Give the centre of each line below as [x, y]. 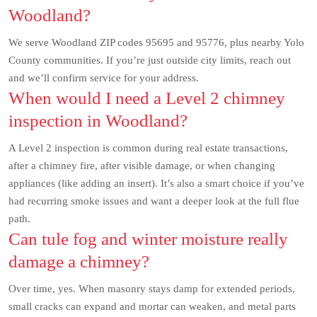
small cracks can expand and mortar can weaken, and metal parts [152, 306]
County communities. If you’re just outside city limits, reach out [150, 60]
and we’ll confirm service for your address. [104, 78]
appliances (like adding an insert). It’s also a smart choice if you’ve [156, 183]
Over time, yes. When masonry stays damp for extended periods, [152, 289]
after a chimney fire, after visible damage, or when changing [142, 166]
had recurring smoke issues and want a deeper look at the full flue [154, 201]
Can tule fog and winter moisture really [148, 239]
